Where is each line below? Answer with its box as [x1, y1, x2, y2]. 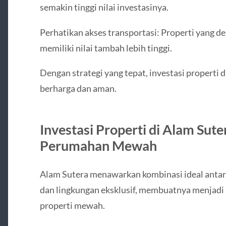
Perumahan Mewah [39, 137, 157, 154]
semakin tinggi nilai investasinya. [39, 2, 168, 13]
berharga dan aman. [39, 82, 117, 94]
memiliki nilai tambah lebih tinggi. [39, 42, 172, 53]
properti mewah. [39, 199, 105, 211]
